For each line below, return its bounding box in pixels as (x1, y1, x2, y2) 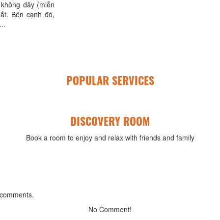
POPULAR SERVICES (66, 72, 154, 88)
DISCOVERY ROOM (70, 113, 150, 129)
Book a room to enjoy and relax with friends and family (26, 133, 194, 142)
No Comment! (88, 204, 132, 214)
